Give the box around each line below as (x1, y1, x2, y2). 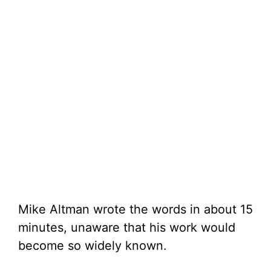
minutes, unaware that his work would (18, 220, 235, 235)
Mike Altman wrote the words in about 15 (18, 202, 253, 217)
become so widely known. (18, 238, 167, 253)
